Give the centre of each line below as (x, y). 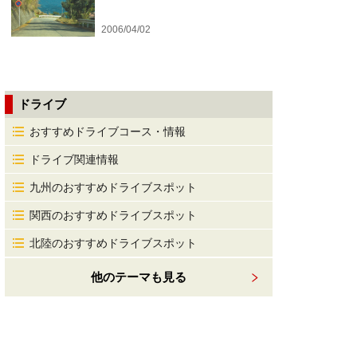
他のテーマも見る (139, 277)
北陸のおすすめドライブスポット (113, 243)
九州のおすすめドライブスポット (113, 187)
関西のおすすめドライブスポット (113, 215)
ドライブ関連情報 (74, 159)
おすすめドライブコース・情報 (108, 131)
